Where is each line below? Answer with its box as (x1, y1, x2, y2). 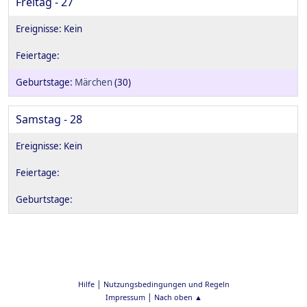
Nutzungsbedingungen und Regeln (103, 279, 230, 289)
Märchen (75, 76, 112, 89)
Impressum (105, 292, 145, 302)
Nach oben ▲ (153, 292, 202, 302)
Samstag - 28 (16, 112, 82, 127)
